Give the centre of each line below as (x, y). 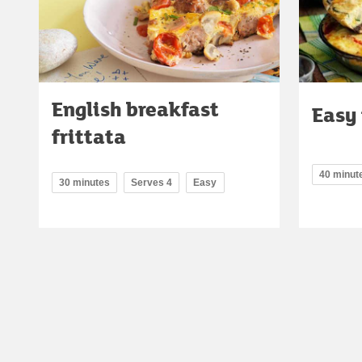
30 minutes (84, 183)
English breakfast (135, 109)
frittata (89, 137)
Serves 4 (152, 183)
